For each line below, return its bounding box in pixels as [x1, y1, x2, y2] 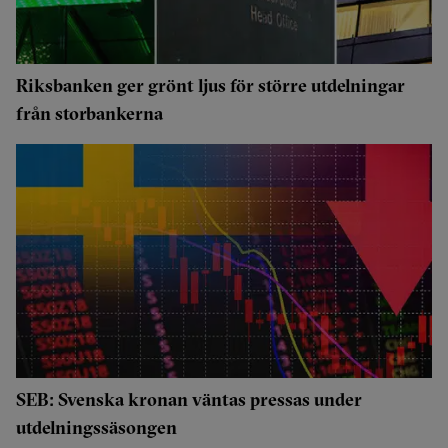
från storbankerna [16, 102, 163, 125]
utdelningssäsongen [16, 416, 177, 439]
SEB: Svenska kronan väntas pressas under [16, 388, 362, 411]
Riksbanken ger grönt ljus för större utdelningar [16, 74, 405, 97]
